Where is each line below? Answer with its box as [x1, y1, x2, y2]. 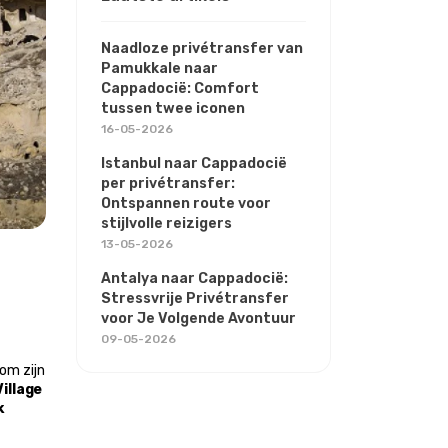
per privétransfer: [101, 175, 235, 193]
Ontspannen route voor [101, 195, 271, 213]
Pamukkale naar [101, 60, 218, 78]
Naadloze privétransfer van [101, 40, 303, 58]
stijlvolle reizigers [101, 215, 232, 233]
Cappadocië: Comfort [101, 80, 259, 98]
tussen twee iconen [101, 100, 245, 118]
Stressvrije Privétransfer [101, 290, 289, 308]
